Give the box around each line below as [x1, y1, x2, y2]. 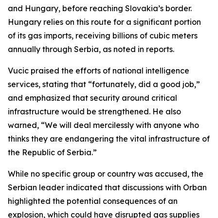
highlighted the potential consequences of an [8, 196, 178, 206]
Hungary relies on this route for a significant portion [8, 17, 201, 27]
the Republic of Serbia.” [8, 147, 97, 157]
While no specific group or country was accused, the [8, 169, 203, 179]
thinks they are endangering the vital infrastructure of [8, 134, 210, 144]
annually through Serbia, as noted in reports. [8, 44, 174, 54]
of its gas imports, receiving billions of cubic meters [8, 31, 198, 40]
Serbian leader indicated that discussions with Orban [8, 182, 207, 192]
